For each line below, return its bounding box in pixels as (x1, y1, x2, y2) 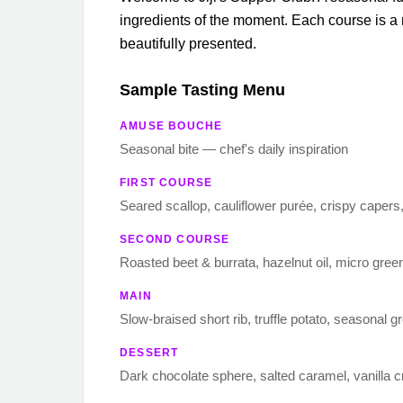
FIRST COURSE (120, 176, 213, 189)
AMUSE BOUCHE (120, 120, 223, 132)
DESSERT (120, 346, 179, 359)
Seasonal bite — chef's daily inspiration (120, 141, 348, 157)
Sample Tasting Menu (120, 81, 285, 99)
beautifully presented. (120, 36, 256, 51)
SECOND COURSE (120, 233, 230, 246)
